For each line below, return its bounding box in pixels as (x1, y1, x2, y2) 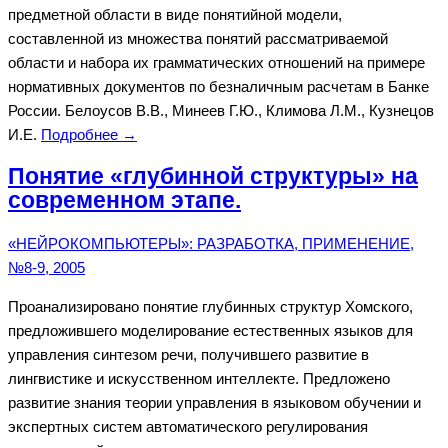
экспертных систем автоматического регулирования (8, 418, 368, 436)
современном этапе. (8, 188, 241, 214)
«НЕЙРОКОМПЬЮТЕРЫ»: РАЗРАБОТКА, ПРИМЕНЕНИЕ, (8, 235, 414, 253)
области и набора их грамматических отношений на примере (8, 53, 425, 71)
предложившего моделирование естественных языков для (8, 322, 413, 340)
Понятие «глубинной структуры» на (8, 164, 418, 190)
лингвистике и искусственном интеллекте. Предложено (8, 370, 390, 388)
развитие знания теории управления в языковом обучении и (8, 394, 421, 412)
